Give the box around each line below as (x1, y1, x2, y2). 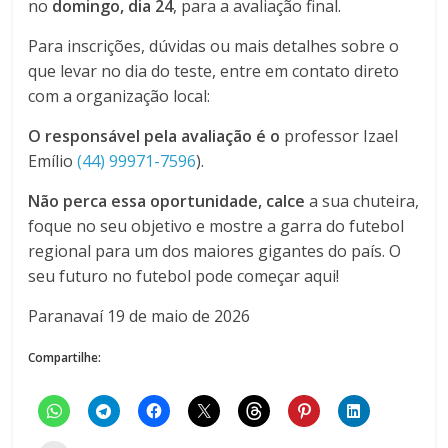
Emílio (28, 149, 78, 172)
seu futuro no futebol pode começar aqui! (28, 264, 340, 287)
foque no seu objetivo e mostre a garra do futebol (28, 214, 405, 237)
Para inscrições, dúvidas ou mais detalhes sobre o (28, 34, 400, 57)
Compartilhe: (28, 348, 102, 366)
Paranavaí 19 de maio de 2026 (28, 304, 251, 327)
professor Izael (280, 124, 399, 147)
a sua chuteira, (305, 189, 420, 212)
